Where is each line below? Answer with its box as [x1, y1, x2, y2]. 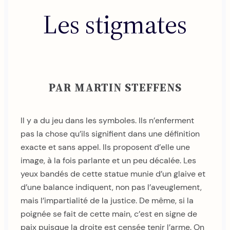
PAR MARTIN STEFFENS [48, 80, 182, 95]
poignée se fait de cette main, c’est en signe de [21, 208, 197, 220]
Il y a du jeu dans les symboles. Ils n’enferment [21, 115, 194, 126]
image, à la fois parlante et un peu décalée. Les [21, 155, 196, 166]
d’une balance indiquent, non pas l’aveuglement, [21, 182, 202, 193]
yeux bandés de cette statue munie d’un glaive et [21, 168, 205, 180]
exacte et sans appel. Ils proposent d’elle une [21, 142, 190, 153]
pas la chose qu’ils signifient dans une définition [21, 128, 200, 140]
